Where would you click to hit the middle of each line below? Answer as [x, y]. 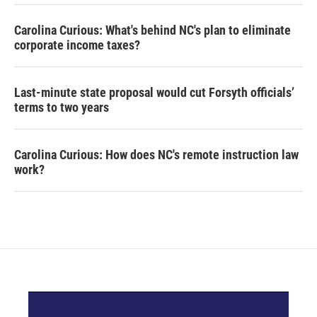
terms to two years [62, 107]
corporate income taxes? [77, 45]
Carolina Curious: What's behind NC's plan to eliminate [152, 30]
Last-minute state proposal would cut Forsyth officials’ [154, 92]
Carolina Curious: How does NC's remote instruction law [156, 155]
